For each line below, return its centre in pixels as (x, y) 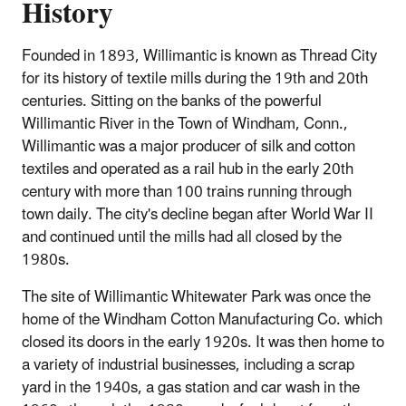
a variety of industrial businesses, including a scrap (188, 365)
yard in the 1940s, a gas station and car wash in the (191, 387)
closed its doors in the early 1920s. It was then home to (203, 342)
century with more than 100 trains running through (187, 192)
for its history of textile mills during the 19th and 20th (195, 78)
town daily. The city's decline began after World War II (198, 214)
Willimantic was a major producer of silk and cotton (188, 146)
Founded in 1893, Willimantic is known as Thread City (199, 56)
